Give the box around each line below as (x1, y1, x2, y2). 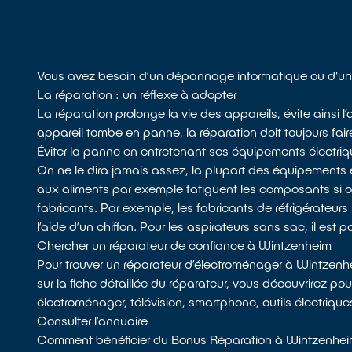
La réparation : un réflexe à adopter (37, 86, 237, 102)
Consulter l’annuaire (37, 313, 148, 328)
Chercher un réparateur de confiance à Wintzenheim (37, 237, 332, 253)
